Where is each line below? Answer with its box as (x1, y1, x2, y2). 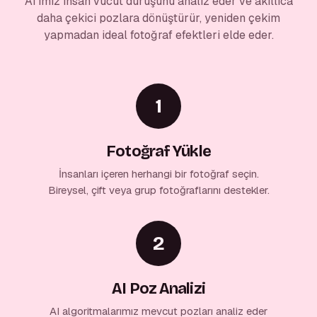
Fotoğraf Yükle (106, 142, 211, 161)
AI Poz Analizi (112, 279, 205, 298)
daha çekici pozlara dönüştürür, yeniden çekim (37, 10, 280, 25)
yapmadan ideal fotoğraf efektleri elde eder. (43, 27, 274, 42)
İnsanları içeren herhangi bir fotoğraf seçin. (58, 166, 259, 180)
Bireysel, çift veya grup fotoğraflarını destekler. (47, 183, 270, 197)
